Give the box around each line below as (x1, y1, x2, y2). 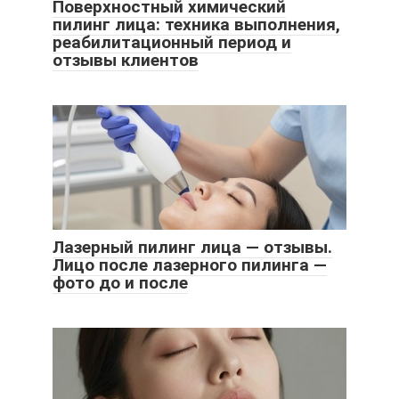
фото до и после (53, 273, 188, 294)
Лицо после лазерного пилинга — (53, 255, 327, 276)
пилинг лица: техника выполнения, (53, 14, 340, 36)
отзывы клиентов (53, 50, 199, 71)
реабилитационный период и (53, 32, 291, 53)
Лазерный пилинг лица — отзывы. (53, 237, 332, 258)
